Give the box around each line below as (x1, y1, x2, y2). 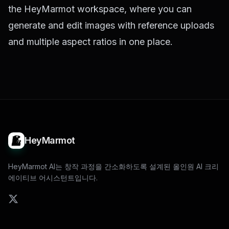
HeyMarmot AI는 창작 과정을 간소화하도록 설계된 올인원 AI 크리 (8, 162, 219, 171)
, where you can (124, 3, 192, 14)
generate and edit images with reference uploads (8, 19, 214, 31)
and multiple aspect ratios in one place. (8, 36, 173, 47)
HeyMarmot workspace (24, 3, 124, 14)
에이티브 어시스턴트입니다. (8, 173, 98, 182)
